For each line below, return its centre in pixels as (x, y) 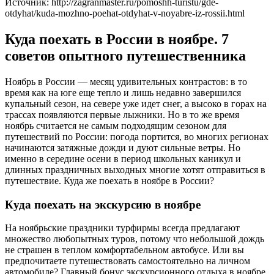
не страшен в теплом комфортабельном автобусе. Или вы (124, 250)
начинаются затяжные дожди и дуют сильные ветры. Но (123, 147)
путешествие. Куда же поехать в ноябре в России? (109, 180)
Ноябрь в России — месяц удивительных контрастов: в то (126, 81)
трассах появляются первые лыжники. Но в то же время (122, 114)
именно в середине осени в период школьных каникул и (123, 158)
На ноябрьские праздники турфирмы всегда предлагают (122, 228)
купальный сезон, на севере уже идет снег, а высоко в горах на (136, 103)
